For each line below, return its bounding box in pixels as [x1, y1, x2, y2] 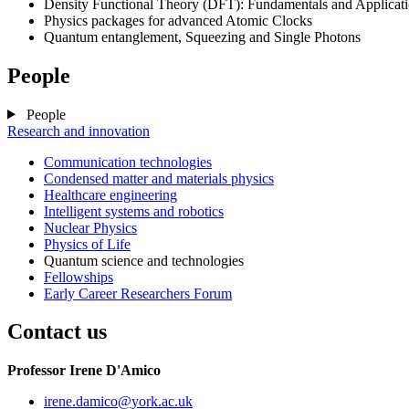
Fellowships [44, 268, 113, 285]
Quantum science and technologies [44, 252, 244, 268]
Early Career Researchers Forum [44, 285, 232, 301]
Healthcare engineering [44, 186, 177, 203]
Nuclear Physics [44, 219, 137, 236]
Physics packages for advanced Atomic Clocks [44, 12, 312, 28]
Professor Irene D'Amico [7, 362, 161, 379]
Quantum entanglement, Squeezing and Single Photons [44, 28, 361, 45]
